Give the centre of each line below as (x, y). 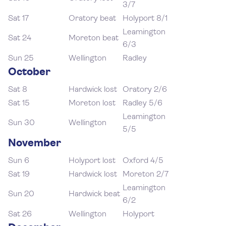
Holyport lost (92, 161)
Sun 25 (21, 59)
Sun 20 (21, 194)
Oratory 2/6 (145, 90)
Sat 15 (19, 103)
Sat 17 (18, 19)
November (35, 144)
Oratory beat (92, 19)
